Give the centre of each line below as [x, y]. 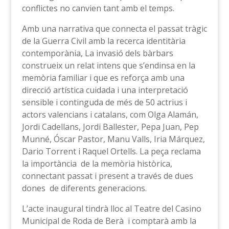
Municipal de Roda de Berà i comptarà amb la [109, 221]
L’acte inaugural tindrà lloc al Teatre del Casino [111, 209]
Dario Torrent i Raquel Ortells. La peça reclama [111, 151]
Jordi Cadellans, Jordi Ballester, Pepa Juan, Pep [110, 127]
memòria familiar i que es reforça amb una [103, 78]
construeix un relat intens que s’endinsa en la [108, 65]
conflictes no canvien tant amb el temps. [98, 8]
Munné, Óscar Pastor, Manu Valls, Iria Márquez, [113, 139]
